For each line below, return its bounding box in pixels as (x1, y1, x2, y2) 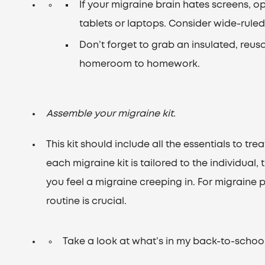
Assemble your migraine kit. (46, 109, 176, 118)
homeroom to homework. (79, 60, 201, 69)
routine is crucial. (46, 197, 127, 206)
